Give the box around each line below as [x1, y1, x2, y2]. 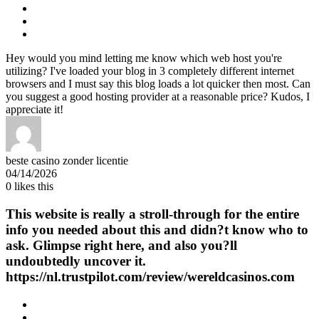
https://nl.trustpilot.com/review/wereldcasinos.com [6, 268, 295, 284]
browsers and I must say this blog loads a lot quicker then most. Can [6, 78, 310, 90]
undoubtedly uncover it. [6, 253, 146, 268]
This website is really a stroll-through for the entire [6, 206, 299, 221]
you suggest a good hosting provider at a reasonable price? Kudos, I [6, 90, 310, 103]
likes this [11, 180, 53, 193]
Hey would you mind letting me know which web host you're [6, 52, 282, 65]
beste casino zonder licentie [6, 155, 128, 167]
